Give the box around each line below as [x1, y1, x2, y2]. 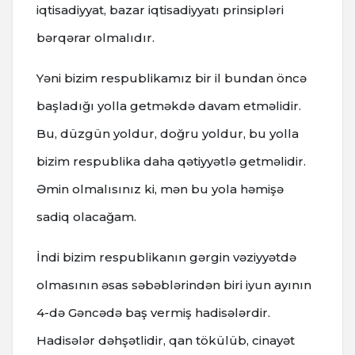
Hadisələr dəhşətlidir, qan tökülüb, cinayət [36, 332, 295, 348]
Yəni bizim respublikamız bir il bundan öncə [36, 70, 307, 86]
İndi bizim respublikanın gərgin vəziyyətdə [36, 249, 296, 265]
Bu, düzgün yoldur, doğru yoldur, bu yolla [36, 125, 299, 141]
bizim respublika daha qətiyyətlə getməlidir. [36, 153, 306, 169]
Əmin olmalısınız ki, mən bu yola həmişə [36, 181, 284, 197]
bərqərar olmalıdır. [36, 29, 155, 45]
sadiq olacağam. [36, 208, 136, 224]
